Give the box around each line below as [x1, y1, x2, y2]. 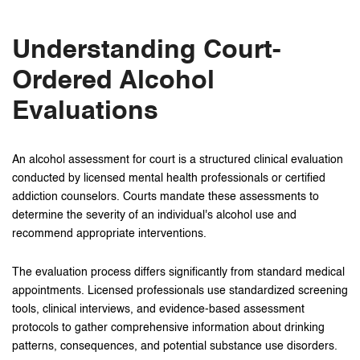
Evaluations [12, 99, 158, 125]
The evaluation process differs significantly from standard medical [12, 267, 345, 278]
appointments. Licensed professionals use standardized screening [12, 285, 348, 297]
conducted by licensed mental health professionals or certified [12, 173, 325, 184]
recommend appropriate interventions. [12, 228, 207, 239]
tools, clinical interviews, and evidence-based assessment [12, 304, 305, 315]
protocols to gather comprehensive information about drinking [12, 322, 325, 333]
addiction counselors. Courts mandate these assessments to [12, 191, 319, 202]
